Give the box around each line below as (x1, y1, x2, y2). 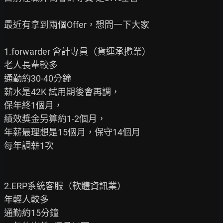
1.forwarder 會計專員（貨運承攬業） (4, 46, 151, 57)
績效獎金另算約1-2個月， (4, 113, 106, 124)
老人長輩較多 (4, 60, 58, 70)
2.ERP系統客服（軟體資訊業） (4, 181, 126, 191)
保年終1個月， (4, 100, 63, 111)
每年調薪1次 (4, 140, 54, 151)
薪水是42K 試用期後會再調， (4, 87, 120, 97)
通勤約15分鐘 (4, 208, 59, 218)
